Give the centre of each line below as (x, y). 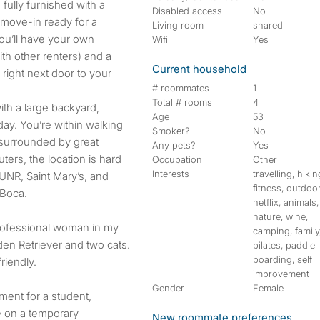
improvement (281, 274)
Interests (171, 174)
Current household (199, 69)
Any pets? (174, 145)
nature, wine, (281, 216)
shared (268, 25)
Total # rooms (182, 102)
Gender (168, 288)
